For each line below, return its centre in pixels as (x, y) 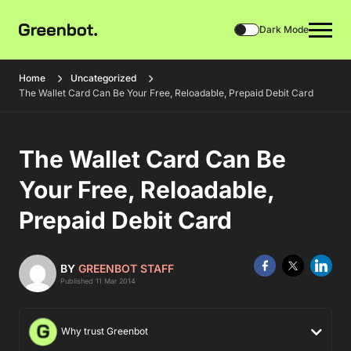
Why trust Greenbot (103, 331)
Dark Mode (284, 29)
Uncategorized (103, 78)
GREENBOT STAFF (126, 268)
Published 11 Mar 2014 (98, 281)
